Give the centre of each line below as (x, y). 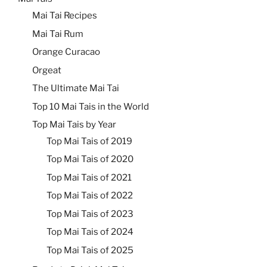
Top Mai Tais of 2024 (90, 232)
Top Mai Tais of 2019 (89, 141)
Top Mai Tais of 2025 (90, 250)
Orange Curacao (66, 52)
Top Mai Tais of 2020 (90, 159)
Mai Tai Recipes (65, 16)
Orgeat (47, 70)
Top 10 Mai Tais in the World (91, 106)
